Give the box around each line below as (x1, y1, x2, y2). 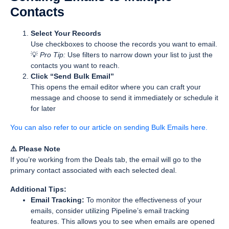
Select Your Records (31, 29, 101, 37)
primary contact (10, 166, 60, 174)
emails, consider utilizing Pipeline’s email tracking (31, 207, 189, 215)
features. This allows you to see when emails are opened (31, 217, 215, 225)
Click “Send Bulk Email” (31, 72, 114, 80)
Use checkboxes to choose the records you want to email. (31, 40, 217, 48)
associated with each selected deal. (60, 166, 177, 174)
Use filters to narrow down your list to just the (65, 51, 213, 59)
